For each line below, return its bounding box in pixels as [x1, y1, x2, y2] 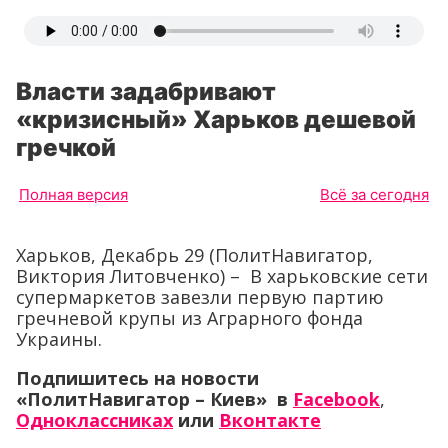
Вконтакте [219, 408, 321, 432]
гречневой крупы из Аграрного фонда [16, 306, 363, 330]
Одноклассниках [16, 408, 173, 432]
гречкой [16, 133, 116, 162]
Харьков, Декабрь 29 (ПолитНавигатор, [16, 243, 373, 267]
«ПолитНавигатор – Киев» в [16, 387, 288, 411]
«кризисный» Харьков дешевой [16, 105, 416, 134]
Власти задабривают [16, 77, 276, 106]
